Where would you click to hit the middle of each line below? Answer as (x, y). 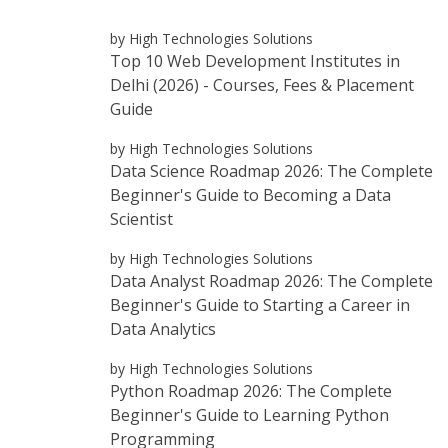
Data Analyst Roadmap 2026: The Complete (271, 280)
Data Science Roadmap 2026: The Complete (271, 170)
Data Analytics (163, 328)
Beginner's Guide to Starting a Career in (260, 304)
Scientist (141, 218)
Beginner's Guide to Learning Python (249, 414)
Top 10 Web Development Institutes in (255, 60)
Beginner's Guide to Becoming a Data (250, 194)
